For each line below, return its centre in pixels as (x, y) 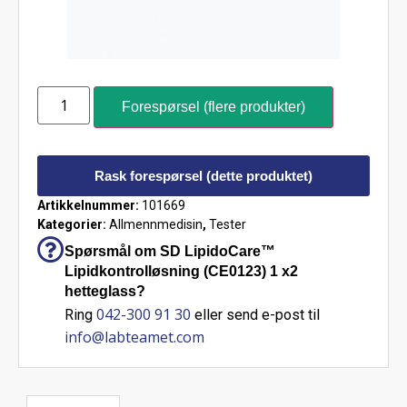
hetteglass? (105, 292)
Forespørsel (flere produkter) (214, 107)
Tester (228, 225)
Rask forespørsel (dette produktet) (203, 176)
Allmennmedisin (156, 225)
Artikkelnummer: (89, 206)
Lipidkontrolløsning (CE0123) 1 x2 (181, 272)
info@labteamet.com (134, 338)
